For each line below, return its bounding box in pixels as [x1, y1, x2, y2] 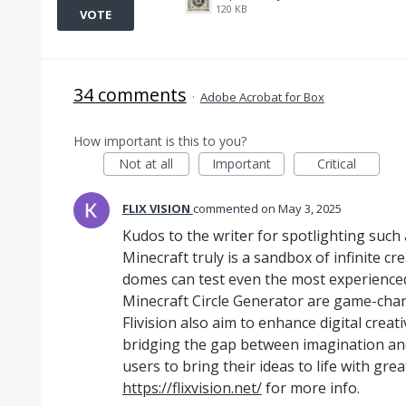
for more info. [261, 378, 360, 398]
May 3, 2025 [277, 200, 342, 217]
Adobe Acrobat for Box [199, 89, 324, 105]
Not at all [119, 155, 174, 172]
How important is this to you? [72, 132, 246, 150]
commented [192, 200, 261, 217]
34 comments [72, 82, 187, 107]
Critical [316, 155, 356, 172]
